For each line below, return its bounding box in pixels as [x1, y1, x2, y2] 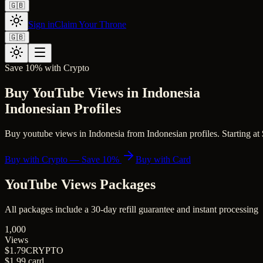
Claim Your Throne [55, 19, 126, 29]
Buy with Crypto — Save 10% [5, 154, 122, 164]
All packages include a [5, 204, 91, 214]
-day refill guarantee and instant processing [100, 204, 258, 214]
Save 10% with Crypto [5, 63, 89, 73]
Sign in [28, 19, 55, 29]
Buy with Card [136, 154, 191, 164]
